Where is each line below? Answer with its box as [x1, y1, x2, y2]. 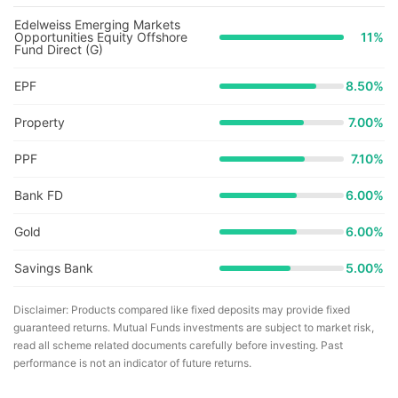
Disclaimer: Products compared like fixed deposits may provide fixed [13, 303, 350, 316]
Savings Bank [14, 260, 93, 275]
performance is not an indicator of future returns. [13, 356, 251, 370]
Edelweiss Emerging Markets [14, 17, 180, 32]
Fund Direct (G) [14, 42, 103, 57]
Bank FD [14, 187, 63, 203]
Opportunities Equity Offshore [14, 29, 187, 44]
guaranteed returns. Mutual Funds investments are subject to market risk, [13, 321, 374, 334]
